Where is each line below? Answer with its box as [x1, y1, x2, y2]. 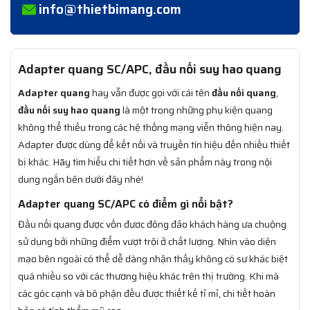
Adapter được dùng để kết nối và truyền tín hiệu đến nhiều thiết [18, 137, 290, 153]
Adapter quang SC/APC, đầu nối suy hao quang [18, 60, 282, 80]
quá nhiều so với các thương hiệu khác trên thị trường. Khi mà [18, 268, 279, 284]
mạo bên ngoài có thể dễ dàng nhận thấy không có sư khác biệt [18, 251, 288, 267]
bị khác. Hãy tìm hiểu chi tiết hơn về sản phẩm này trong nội [18, 154, 272, 170]
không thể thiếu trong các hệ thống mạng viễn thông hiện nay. [18, 120, 284, 136]
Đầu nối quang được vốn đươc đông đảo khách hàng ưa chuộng [18, 217, 286, 232]
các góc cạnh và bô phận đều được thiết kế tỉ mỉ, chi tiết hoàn [18, 286, 275, 302]
